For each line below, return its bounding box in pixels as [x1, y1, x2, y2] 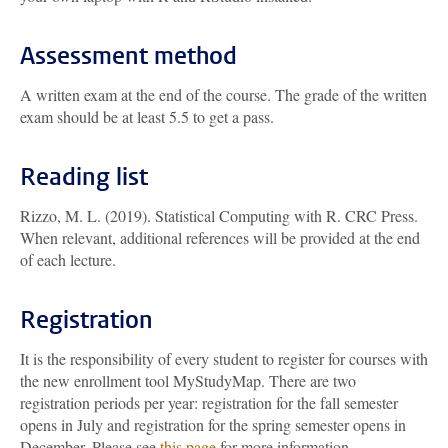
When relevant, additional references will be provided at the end [20, 227, 420, 248]
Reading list [20, 161, 148, 193]
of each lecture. [20, 249, 116, 270]
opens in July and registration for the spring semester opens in [20, 414, 406, 435]
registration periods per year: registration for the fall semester [20, 392, 398, 413]
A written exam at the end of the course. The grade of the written [20, 84, 427, 105]
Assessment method [20, 40, 237, 72]
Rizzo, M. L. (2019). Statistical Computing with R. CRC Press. [20, 205, 418, 226]
